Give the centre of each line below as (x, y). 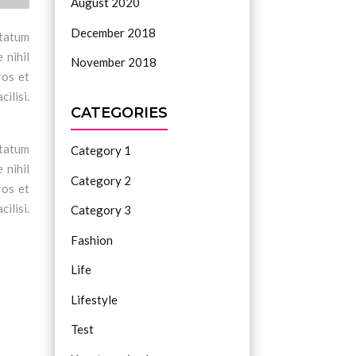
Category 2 (101, 180)
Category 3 (101, 210)
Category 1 (101, 151)
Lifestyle (94, 299)
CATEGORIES (119, 113)
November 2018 (113, 62)
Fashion (91, 240)
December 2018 (113, 32)
